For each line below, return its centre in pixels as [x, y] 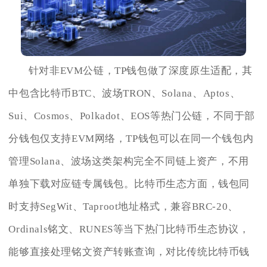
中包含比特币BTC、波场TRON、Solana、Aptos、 [125, 93]
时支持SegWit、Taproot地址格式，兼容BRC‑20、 [123, 206]
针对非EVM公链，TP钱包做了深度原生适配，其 [140, 70]
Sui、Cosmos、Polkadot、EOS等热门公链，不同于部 [132, 116]
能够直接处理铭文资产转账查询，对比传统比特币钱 [129, 252]
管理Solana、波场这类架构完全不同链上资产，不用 [129, 161]
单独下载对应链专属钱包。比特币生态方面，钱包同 [129, 184]
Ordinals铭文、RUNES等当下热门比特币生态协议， [129, 229]
